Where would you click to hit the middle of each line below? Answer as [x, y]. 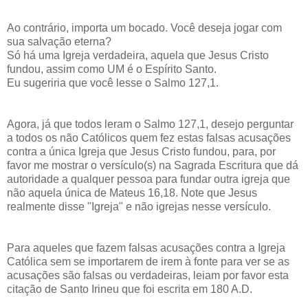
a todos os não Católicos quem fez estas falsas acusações [149, 138]
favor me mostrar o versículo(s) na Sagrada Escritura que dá [153, 166]
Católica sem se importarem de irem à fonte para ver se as [148, 262]
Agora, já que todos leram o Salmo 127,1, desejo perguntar [150, 124]
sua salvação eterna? [59, 42]
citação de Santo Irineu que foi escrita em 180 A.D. [130, 289]
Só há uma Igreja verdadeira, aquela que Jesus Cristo [138, 56]
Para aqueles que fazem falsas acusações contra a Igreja [146, 248]
